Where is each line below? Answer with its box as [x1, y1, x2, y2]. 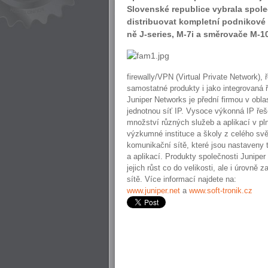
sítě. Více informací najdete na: [127, 175, 236, 184]
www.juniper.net [127, 186, 180, 195]
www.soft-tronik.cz [189, 186, 252, 195]
